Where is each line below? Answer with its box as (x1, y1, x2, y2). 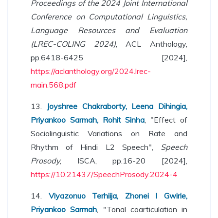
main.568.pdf (31, 80, 76, 90)
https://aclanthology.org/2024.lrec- (31, 66, 151, 76)
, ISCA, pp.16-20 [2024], (60, 156, 187, 165)
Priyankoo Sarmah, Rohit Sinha (31, 115, 145, 125)
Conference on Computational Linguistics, (31, 12, 187, 21)
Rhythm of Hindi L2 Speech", (31, 142, 161, 152)
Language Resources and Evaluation (31, 25, 187, 35)
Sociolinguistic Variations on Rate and (31, 128, 187, 138)
